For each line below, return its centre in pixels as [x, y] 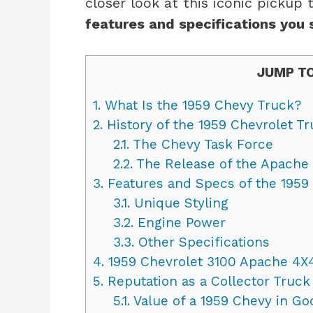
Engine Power [179, 223]
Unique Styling [179, 203]
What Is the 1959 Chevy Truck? [201, 105]
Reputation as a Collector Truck [207, 282]
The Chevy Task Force [201, 145]
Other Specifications [202, 242]
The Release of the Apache [220, 164]
